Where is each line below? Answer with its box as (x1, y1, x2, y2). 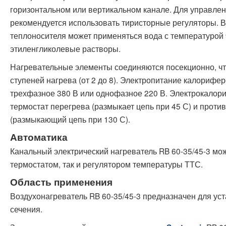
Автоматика (10, 130, 68, 144)
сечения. (10, 203, 42, 214)
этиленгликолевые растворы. (10, 42, 121, 54)
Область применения (10, 175, 112, 189)
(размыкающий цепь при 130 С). (10, 113, 130, 125)
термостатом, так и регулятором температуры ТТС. (10, 158, 203, 169)
